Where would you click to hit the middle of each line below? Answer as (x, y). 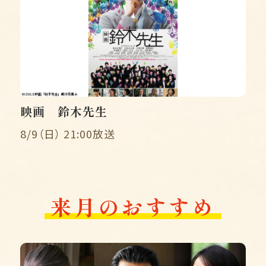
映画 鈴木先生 (64, 112)
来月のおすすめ (133, 206)
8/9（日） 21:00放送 (68, 134)
